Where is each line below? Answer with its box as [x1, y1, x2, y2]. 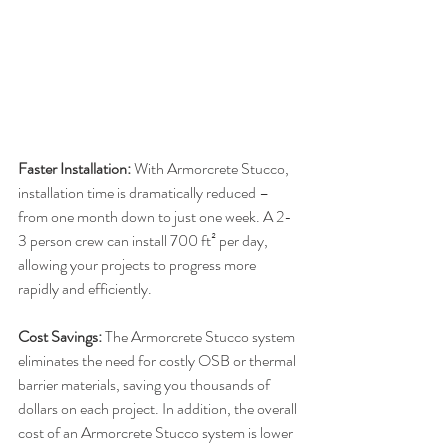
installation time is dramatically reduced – [18, 181, 272, 205]
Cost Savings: [18, 325, 102, 349]
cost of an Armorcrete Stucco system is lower [18, 421, 296, 445]
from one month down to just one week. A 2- [18, 205, 292, 229]
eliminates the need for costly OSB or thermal [18, 349, 299, 373]
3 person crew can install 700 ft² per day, [18, 229, 271, 253]
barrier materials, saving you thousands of [18, 373, 273, 397]
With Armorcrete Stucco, [131, 157, 292, 181]
